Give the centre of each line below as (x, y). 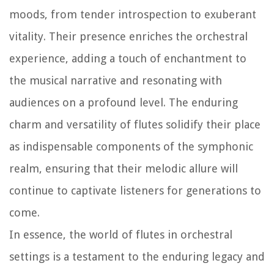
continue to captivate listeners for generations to (135, 190)
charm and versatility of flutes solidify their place (135, 124)
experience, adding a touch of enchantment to (128, 58)
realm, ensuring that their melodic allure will (124, 168)
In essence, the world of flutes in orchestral (121, 234)
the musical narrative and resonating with (116, 80)
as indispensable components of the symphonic (131, 146)
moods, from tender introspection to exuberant (133, 14)
